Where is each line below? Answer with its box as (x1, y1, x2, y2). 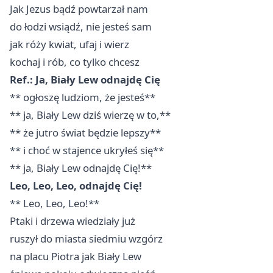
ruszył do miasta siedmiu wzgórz (10, 232, 163, 246)
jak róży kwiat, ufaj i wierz (10, 37, 129, 52)
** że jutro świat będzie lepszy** (10, 126, 161, 140)
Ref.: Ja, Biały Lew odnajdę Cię (10, 73, 160, 87)
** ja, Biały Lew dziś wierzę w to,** (10, 108, 171, 122)
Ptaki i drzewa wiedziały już (10, 214, 135, 229)
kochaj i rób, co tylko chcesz (10, 55, 140, 69)
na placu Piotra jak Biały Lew (10, 249, 141, 264)
